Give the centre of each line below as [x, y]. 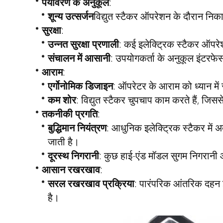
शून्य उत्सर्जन [71, 16]
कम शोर [62, 100]
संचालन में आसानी [79, 58]
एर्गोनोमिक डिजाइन [80, 86]
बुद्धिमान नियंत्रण [77, 128]
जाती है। [63, 142]
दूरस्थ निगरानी [73, 156]
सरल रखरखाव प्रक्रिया [91, 183]
